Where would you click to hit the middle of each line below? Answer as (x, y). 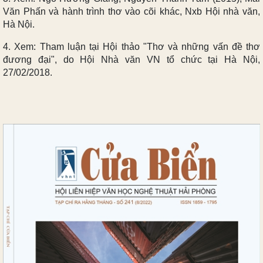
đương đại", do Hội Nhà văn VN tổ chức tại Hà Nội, (131, 59)
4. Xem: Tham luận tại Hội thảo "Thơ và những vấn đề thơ (131, 46)
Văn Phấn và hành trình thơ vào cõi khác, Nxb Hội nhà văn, (131, 11)
